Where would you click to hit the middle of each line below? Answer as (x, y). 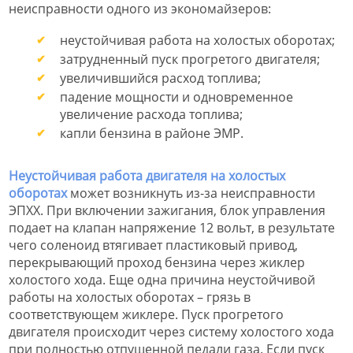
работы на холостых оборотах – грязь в (130, 297)
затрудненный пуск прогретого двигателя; (190, 59)
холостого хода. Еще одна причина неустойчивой (162, 279)
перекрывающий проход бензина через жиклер (157, 262)
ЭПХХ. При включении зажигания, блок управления (167, 210)
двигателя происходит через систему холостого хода (171, 331)
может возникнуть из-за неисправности (191, 193)
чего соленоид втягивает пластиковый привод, (153, 245)
